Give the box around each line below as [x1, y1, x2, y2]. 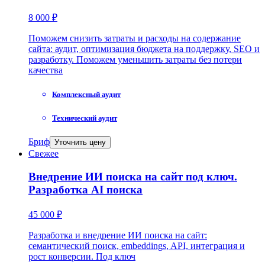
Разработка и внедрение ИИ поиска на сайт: [28, 230, 207, 240]
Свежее [28, 148, 59, 159]
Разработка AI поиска [28, 183, 143, 196]
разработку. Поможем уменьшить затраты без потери [28, 54, 242, 64]
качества [28, 64, 63, 75]
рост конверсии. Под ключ [28, 251, 135, 261]
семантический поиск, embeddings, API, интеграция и [28, 240, 245, 251]
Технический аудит [52, 114, 117, 122]
